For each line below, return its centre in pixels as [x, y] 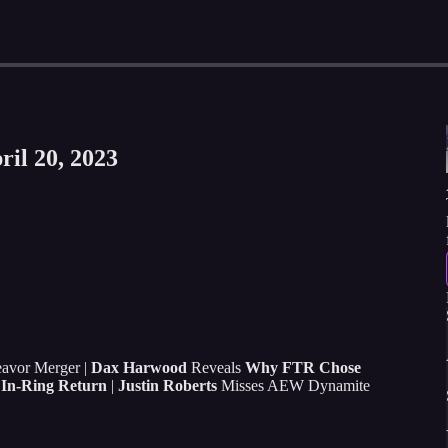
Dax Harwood [139, 367]
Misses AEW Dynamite [293, 385]
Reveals [216, 367]
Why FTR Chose [303, 367]
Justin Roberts [167, 385]
